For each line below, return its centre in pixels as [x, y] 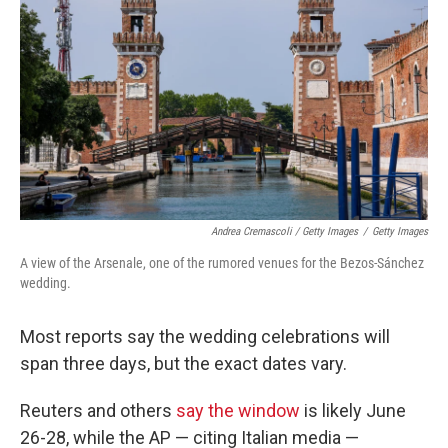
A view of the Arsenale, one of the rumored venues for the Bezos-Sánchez [222, 263]
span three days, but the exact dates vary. [183, 363]
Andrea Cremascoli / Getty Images [284, 231]
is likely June [353, 410]
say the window [238, 410]
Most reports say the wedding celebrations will [205, 336]
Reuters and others [98, 410]
